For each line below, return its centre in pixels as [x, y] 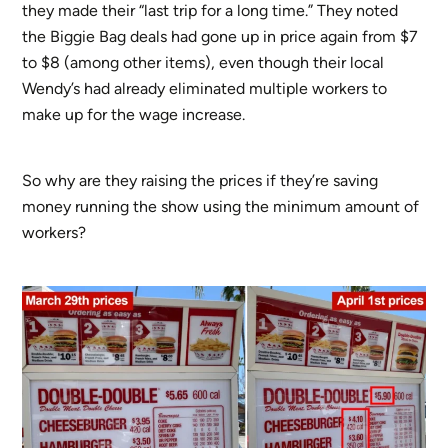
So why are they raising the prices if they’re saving [200, 180]
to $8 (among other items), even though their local [203, 62]
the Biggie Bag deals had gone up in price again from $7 [220, 36]
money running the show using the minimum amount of [221, 206]
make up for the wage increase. [134, 114]
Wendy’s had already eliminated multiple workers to [205, 88]
